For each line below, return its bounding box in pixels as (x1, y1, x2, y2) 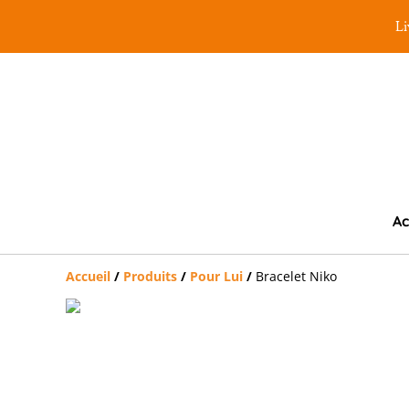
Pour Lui (190, 267, 243, 285)
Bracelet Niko (256, 267, 337, 285)
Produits (123, 267, 177, 285)
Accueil (66, 267, 110, 285)
